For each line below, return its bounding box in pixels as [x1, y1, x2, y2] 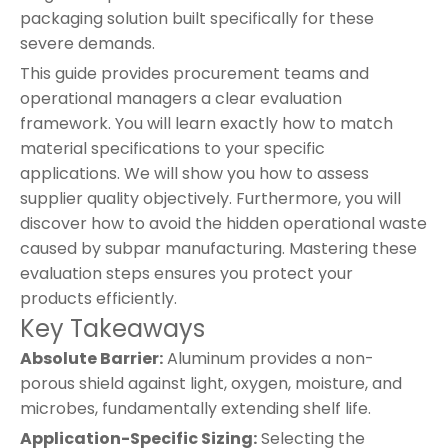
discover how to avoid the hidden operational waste [20, 211, 427, 235]
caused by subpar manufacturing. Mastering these [20, 236, 417, 260]
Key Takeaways [20, 311, 205, 345]
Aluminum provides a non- [163, 346, 374, 370]
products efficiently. [20, 286, 177, 310]
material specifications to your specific [20, 136, 325, 160]
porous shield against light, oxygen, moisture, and [20, 371, 402, 395]
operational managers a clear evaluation [20, 86, 342, 110]
